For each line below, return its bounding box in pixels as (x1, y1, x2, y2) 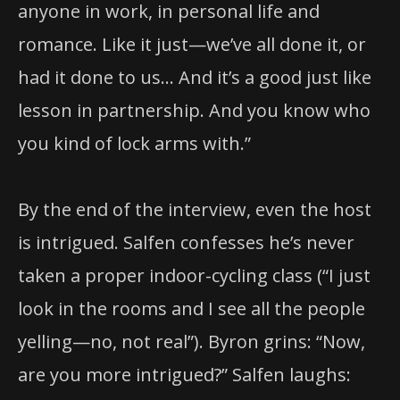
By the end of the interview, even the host (18, 196, 371, 221)
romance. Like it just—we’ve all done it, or (18, 31, 366, 56)
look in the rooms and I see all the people (18, 296, 365, 321)
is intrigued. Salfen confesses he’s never (18, 229, 354, 254)
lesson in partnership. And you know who (18, 97, 371, 122)
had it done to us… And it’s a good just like (18, 64, 371, 89)
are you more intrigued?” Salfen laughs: (18, 362, 351, 387)
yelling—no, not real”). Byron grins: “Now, (18, 329, 365, 354)
